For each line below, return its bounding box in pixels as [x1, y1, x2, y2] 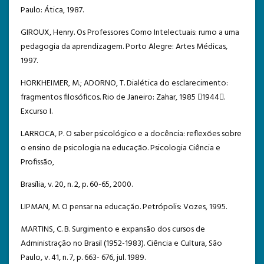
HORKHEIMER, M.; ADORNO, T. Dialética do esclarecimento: [21, 76, 228, 90]
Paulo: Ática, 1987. [21, 3, 84, 17]
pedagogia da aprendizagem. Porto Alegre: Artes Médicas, [21, 39, 227, 54]
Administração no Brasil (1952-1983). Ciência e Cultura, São [21, 236, 222, 250]
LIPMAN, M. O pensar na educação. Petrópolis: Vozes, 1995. [21, 200, 227, 214]
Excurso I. [21, 104, 52, 118]
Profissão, [21, 155, 54, 169]
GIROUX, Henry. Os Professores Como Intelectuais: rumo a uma [21, 25, 239, 39]
